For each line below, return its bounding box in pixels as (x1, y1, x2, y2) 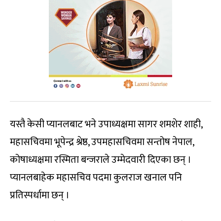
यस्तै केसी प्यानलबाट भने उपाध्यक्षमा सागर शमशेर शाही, (10, 115, 202, 133)
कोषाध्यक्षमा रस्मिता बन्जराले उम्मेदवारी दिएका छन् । (10, 151, 191, 168)
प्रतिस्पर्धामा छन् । (10, 186, 70, 204)
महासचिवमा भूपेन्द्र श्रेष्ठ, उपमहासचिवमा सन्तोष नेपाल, (10, 133, 194, 150)
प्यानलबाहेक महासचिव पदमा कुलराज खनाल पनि (10, 169, 182, 186)
